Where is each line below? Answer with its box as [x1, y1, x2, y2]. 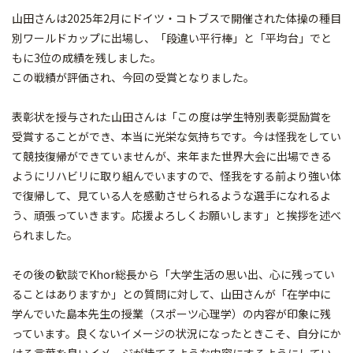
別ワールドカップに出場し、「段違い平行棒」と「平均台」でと [12, 30, 332, 46]
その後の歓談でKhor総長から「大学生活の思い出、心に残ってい [12, 266, 335, 282]
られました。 [12, 227, 78, 243]
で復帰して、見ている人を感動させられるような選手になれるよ [12, 188, 331, 203]
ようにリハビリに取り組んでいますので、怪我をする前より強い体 [12, 168, 341, 184]
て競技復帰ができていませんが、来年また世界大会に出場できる [12, 148, 332, 164]
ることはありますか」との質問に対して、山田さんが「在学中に [12, 286, 331, 302]
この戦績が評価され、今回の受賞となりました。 [12, 69, 255, 85]
